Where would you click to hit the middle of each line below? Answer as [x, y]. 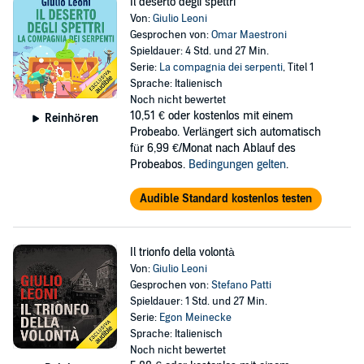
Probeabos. [159, 165]
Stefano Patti [241, 285]
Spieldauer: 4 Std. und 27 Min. [199, 51]
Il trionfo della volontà [182, 252]
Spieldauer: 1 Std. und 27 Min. [198, 301]
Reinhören [71, 118]
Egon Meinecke [195, 318]
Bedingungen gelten [237, 165]
